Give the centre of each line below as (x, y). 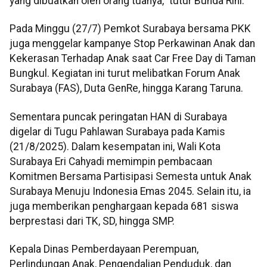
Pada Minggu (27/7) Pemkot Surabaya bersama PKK (130, 29)
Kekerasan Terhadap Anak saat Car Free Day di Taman (133, 59)
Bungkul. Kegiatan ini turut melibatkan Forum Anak (125, 74)
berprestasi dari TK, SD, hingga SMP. (92, 221)
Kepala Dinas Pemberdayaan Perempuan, (104, 249)
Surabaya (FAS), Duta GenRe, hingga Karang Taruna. (126, 89)
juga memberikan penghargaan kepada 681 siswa (124, 206)
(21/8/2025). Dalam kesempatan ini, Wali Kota (115, 146)
